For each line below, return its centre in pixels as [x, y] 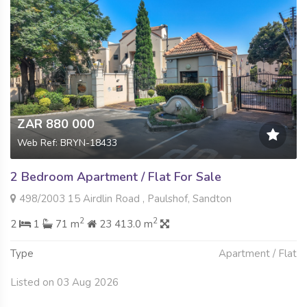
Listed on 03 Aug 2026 [64, 282]
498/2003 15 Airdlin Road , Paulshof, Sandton [124, 198]
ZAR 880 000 [56, 124]
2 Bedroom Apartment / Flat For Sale [116, 176]
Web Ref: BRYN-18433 [67, 143]
